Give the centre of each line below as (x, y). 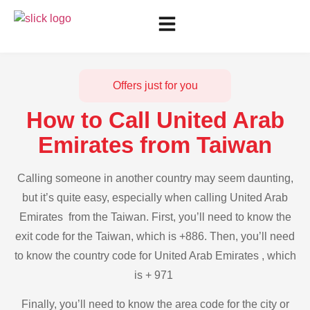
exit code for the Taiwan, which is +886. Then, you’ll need (155, 236)
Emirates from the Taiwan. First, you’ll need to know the (155, 217)
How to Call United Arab (155, 120)
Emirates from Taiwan (155, 145)
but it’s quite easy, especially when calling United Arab (155, 198)
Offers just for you (155, 85)
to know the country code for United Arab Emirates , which (155, 256)
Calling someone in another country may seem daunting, (155, 178)
